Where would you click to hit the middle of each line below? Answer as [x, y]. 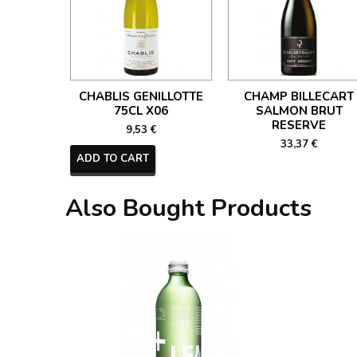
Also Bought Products [188, 208]
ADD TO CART [113, 159]
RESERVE [299, 125]
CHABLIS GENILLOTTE [141, 96]
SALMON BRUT [299, 111]
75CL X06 [141, 111]
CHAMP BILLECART [299, 96]
